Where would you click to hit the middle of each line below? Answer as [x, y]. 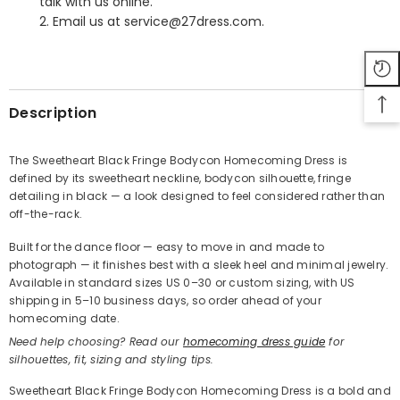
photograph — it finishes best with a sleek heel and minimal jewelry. [199, 265]
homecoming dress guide [254, 342]
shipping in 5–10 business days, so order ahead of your [165, 301]
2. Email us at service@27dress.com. [152, 22]
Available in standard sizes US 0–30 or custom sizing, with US [182, 283]
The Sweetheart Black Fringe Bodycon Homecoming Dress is [179, 161]
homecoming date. [64, 319]
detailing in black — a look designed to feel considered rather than [197, 196]
